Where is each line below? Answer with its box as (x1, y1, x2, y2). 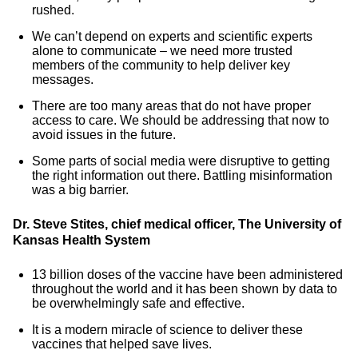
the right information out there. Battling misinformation (32, 169, 332, 182)
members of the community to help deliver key (32, 58, 290, 72)
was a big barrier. (32, 183, 129, 197)
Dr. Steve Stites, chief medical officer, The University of (13, 217, 341, 231)
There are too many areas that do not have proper (32, 99, 311, 113)
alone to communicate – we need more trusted (32, 44, 292, 58)
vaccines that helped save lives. (32, 337, 212, 351)
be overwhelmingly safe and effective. (32, 296, 245, 310)
